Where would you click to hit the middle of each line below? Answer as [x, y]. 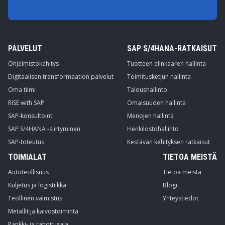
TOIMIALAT [27, 157]
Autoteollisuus [28, 172]
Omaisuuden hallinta [156, 103]
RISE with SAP [26, 103]
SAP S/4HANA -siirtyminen [44, 129]
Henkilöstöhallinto [153, 129]
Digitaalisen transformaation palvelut [61, 77]
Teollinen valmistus [35, 198]
